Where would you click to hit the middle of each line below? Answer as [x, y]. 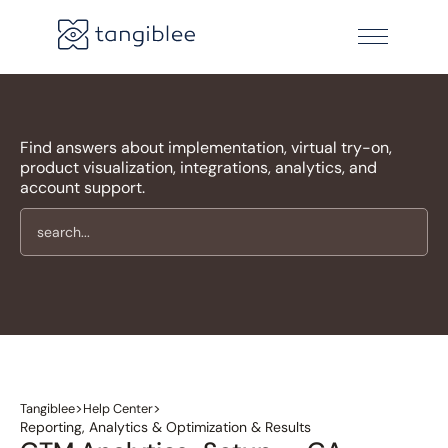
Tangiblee [47, 408]
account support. [82, 187]
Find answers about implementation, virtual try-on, [206, 147]
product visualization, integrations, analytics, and [198, 167]
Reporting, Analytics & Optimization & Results [165, 426]
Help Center [118, 408]
